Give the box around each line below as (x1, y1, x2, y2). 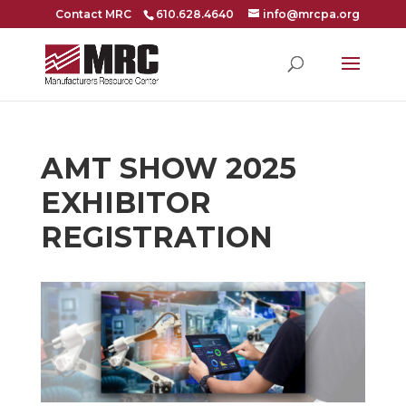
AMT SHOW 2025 (40, 150, 296, 186)
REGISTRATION (40, 219, 273, 255)
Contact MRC (54, 7, 131, 21)
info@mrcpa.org (262, 7, 360, 21)
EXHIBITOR (40, 185, 211, 220)
